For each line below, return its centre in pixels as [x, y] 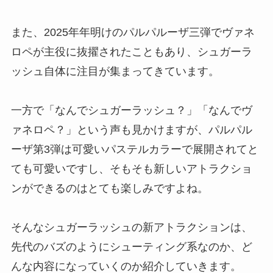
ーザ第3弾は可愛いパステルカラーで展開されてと [134, 149]
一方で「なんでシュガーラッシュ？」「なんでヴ [131, 110]
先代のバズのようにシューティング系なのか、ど [131, 246]
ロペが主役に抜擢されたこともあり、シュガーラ [131, 51]
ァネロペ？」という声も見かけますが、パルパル [131, 129]
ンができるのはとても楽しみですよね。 [109, 188]
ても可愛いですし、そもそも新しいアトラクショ [131, 168]
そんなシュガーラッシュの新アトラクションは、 [131, 227]
